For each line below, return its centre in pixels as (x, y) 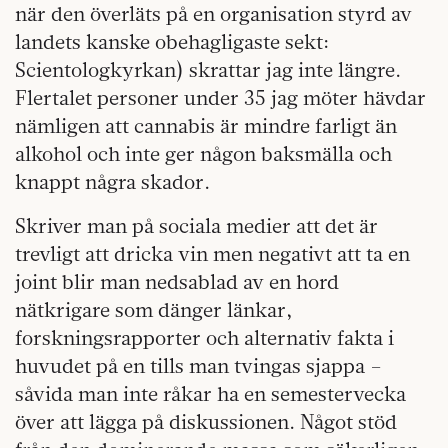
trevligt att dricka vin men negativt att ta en (212, 253)
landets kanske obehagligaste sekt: (172, 41)
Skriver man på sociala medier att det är (196, 225)
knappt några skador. (112, 181)
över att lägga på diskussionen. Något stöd (206, 421)
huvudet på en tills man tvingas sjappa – (198, 365)
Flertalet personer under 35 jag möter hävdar (220, 97)
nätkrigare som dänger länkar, (154, 309)
